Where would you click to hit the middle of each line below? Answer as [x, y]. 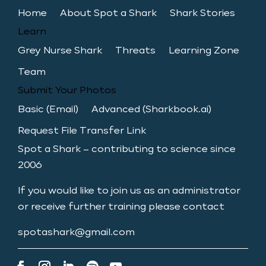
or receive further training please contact [121, 208]
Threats [135, 51]
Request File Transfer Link [82, 132]
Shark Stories [202, 14]
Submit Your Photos [67, 91]
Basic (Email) [48, 110]
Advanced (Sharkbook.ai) [151, 110]
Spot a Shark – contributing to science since [127, 150]
